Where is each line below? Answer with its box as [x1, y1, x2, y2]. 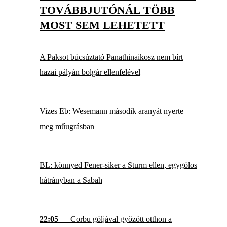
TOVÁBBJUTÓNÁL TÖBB [40, 4, 175, 17]
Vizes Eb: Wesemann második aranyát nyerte [40, 106, 183, 116]
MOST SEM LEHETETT [40, 19, 165, 32]
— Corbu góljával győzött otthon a [58, 214, 172, 223]
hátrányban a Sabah [40, 176, 102, 185]
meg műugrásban [40, 122, 94, 131]
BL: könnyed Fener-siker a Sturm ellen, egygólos [40, 161, 197, 170]
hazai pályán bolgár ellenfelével [40, 68, 140, 77]
